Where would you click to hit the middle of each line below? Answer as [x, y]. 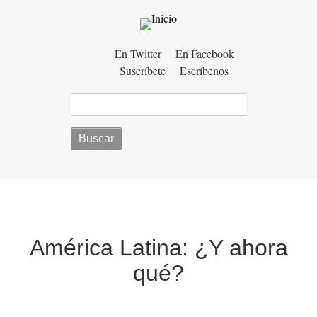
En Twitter [138, 53]
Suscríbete [143, 70]
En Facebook [204, 53]
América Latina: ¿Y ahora [158, 248]
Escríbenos [204, 70]
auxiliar [99, 76]
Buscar [87, 102]
